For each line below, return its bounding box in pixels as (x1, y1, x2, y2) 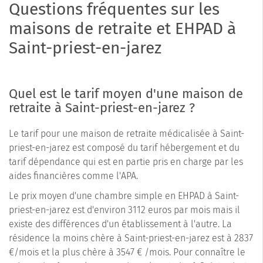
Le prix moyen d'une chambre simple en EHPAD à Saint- (9, 190, 239, 202)
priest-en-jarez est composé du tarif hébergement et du (9, 142, 240, 154)
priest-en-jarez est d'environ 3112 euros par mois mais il (9, 204, 240, 216)
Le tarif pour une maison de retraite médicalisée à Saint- (9, 128, 244, 140)
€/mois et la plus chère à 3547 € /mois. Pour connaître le (9, 247, 245, 258)
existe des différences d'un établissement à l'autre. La (9, 218, 232, 230)
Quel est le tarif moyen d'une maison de (9, 86, 243, 102)
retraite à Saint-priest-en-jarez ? (9, 100, 195, 116)
